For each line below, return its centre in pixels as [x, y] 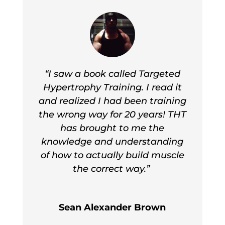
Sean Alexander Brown [113, 207]
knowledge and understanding [113, 141]
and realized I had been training [112, 101]
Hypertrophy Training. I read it [112, 87]
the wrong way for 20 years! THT [112, 114]
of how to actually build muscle [112, 155]
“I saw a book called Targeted [112, 74]
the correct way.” [112, 168]
